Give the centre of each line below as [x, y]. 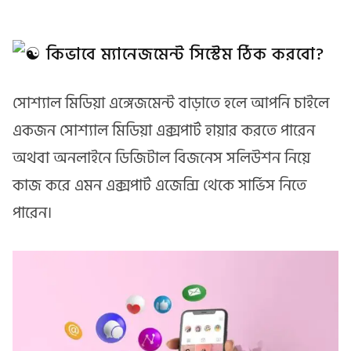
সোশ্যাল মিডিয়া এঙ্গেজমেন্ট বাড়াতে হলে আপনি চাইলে [171, 104]
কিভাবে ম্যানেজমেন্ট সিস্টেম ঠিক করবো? [183, 54]
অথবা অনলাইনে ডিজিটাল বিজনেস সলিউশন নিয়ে [161, 159]
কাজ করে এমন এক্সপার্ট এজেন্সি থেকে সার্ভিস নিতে [159, 186]
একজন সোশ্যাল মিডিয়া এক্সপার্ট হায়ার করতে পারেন [164, 131]
